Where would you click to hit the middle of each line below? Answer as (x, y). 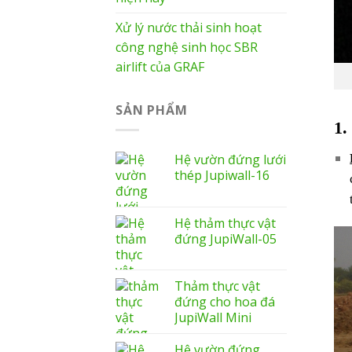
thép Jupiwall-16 (222, 175)
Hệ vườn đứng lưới (230, 159)
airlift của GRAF (160, 67)
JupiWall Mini (213, 317)
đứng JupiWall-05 (225, 238)
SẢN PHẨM (152, 110)
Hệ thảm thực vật (225, 223)
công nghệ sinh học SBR (187, 48)
